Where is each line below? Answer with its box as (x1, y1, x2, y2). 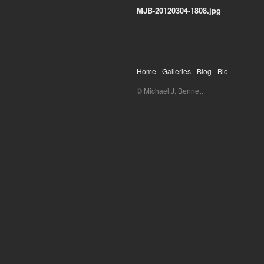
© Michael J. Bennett (137, 85, 203, 96)
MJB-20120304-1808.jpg (137, 5, 221, 16)
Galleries (162, 66, 191, 77)
